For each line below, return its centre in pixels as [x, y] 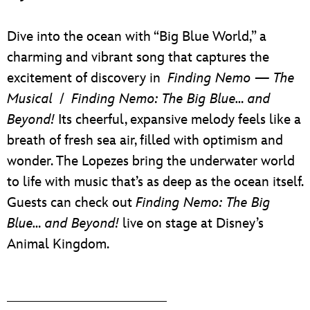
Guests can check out [71, 202]
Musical [30, 99]
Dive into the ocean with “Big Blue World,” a [137, 36]
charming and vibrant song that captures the [138, 57]
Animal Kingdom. [58, 244]
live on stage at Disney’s [191, 223]
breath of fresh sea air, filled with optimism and [145, 140]
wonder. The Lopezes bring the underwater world [151, 161]
